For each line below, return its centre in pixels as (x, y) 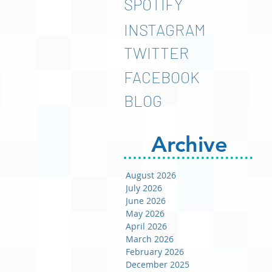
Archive (189, 144)
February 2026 (155, 252)
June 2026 (146, 201)
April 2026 (146, 226)
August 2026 (151, 175)
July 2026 (144, 188)
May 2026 (145, 213)
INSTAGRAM (165, 29)
